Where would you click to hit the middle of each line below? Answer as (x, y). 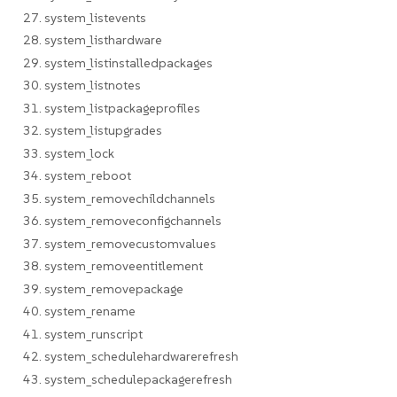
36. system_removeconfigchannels (122, 221)
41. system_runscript (82, 334)
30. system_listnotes (82, 85)
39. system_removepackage (103, 288)
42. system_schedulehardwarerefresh (130, 356)
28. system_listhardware (92, 40)
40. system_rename (79, 311)
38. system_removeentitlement (113, 266)
